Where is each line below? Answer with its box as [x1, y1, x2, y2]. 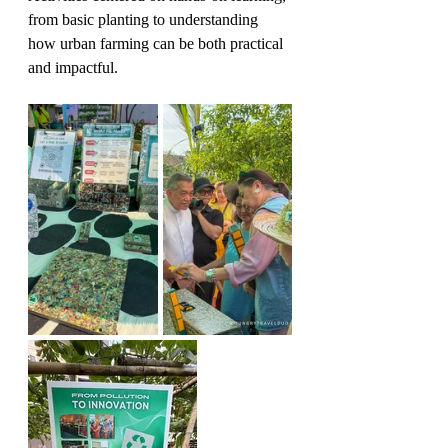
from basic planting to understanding [28, 10, 262, 28]
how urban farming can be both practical [28, 34, 287, 52]
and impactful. [28, 58, 118, 76]
